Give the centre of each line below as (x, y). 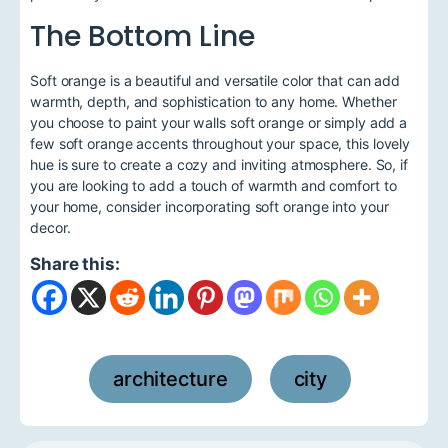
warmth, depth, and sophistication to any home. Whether (213, 101)
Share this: (75, 263)
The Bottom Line (142, 36)
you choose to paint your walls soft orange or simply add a (219, 122)
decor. (50, 227)
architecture (170, 378)
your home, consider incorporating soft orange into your (209, 206)
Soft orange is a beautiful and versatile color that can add (215, 80)
